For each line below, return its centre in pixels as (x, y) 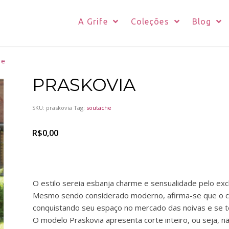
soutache (99, 108)
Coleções (150, 21)
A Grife (93, 21)
